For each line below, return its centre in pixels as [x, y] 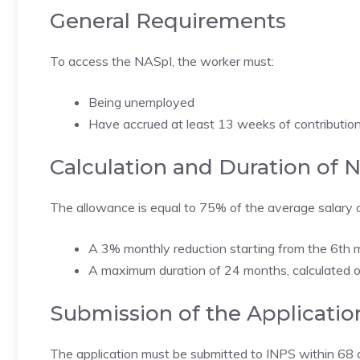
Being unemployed [141, 102]
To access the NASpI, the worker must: [162, 61]
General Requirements [168, 21]
